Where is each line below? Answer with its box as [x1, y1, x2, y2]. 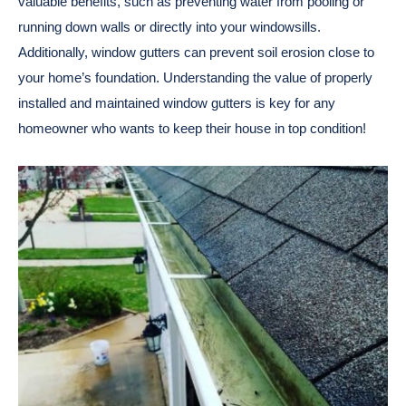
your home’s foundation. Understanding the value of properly [18, 70, 372, 86]
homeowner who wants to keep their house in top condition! [18, 121, 366, 137]
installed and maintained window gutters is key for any [18, 95, 335, 111]
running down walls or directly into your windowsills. [18, 19, 321, 35]
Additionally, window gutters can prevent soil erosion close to [18, 44, 374, 61]
